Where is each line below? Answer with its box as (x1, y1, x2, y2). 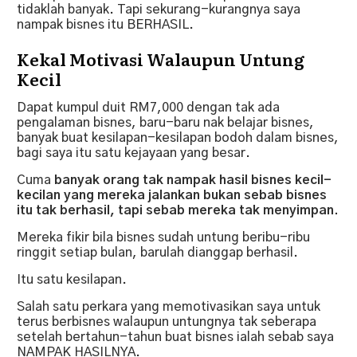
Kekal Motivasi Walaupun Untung (17, 45, 304, 71)
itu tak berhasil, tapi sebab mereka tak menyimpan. (17, 203, 339, 217)
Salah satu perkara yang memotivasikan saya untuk (17, 300, 320, 313)
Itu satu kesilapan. (17, 273, 127, 286)
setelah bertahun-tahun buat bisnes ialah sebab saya (17, 330, 334, 343)
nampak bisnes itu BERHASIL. (17, 18, 194, 31)
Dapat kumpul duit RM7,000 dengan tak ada (17, 100, 280, 114)
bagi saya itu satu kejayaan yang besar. (17, 146, 250, 159)
